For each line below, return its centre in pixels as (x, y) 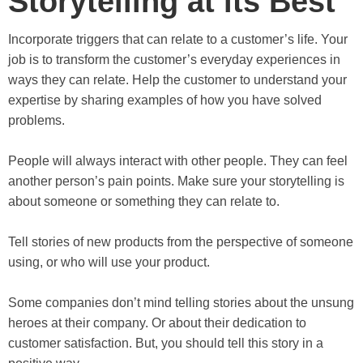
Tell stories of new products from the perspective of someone (181, 241)
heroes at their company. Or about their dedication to (157, 322)
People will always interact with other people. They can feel (178, 160)
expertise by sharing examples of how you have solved (165, 100)
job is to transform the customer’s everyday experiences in (174, 59)
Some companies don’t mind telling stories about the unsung (181, 302)
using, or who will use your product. (109, 262)
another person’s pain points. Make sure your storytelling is (176, 181)
